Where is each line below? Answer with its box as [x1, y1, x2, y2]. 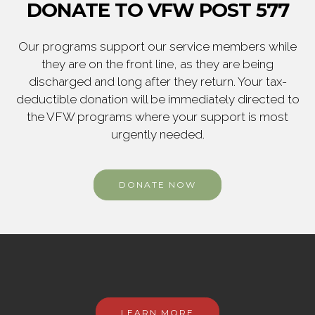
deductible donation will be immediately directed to [15, 92, 300, 107]
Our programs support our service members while [18, 39, 297, 54]
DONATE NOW [119, 179, 196, 191]
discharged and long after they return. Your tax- [28, 75, 287, 89]
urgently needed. [110, 127, 205, 142]
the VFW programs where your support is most [27, 110, 288, 124]
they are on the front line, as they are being [41, 57, 274, 72]
